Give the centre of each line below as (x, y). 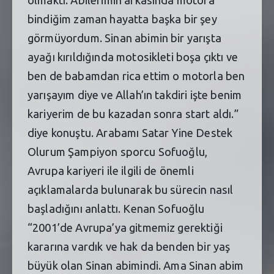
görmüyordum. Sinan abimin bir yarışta (124, 38)
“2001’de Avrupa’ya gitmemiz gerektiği (125, 227)
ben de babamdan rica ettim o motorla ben (136, 76)
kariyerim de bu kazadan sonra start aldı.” (133, 113)
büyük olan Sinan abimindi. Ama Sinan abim (136, 265)
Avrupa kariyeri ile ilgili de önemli (111, 170)
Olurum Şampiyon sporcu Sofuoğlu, (118, 151)
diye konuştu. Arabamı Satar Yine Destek (130, 132)
